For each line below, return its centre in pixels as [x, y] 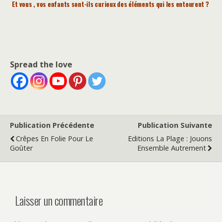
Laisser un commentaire [59, 200]
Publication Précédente [52, 125]
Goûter [21, 148]
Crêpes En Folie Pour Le [55, 138]
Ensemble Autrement [172, 148]
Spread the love [41, 64]
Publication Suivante [175, 125]
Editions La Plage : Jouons [170, 138]
